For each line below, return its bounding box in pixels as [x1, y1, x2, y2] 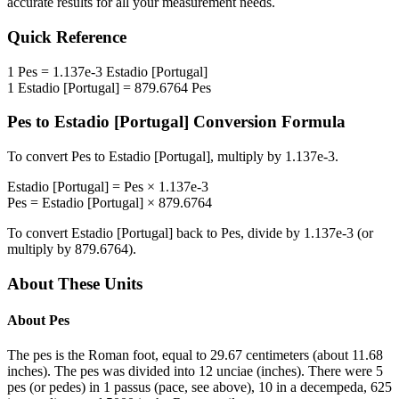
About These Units [7, 273, 142, 293]
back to [173, 225, 221, 241]
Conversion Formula [189, 112, 346, 132]
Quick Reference [7, 28, 126, 47]
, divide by [240, 225, 304, 241]
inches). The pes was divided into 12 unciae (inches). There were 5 [7, 363, 383, 379]
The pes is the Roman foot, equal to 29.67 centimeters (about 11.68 [7, 347, 383, 363]
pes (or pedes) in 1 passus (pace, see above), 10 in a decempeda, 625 [7, 379, 392, 395]
